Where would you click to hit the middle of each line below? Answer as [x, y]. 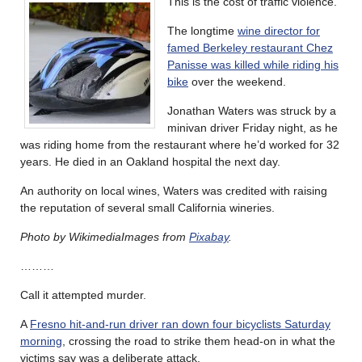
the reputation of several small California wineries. [147, 207]
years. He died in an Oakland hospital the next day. [150, 161]
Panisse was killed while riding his [253, 64]
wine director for [279, 30]
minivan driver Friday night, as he [253, 127]
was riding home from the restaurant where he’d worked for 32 [180, 144]
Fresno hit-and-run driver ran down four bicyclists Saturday [180, 324]
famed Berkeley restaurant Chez [250, 47]
